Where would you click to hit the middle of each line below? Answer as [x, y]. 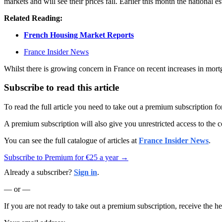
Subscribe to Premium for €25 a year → [66, 157]
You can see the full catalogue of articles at [71, 140]
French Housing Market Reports [79, 35]
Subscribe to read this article [61, 88]
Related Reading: [33, 18]
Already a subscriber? [39, 172]
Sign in [85, 172]
